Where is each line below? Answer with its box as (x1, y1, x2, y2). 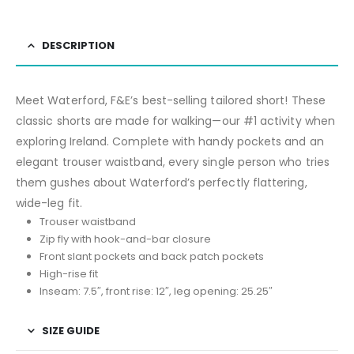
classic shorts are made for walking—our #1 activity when (16, 112, 335, 129)
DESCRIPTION (42, 37, 115, 53)
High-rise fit (39, 265, 98, 281)
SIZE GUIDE (42, 322, 100, 338)
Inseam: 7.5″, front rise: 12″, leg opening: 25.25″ (39, 283, 273, 299)
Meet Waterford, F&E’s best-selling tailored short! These (16, 92, 326, 108)
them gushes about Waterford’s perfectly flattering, (16, 174, 307, 190)
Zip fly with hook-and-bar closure (39, 231, 211, 247)
